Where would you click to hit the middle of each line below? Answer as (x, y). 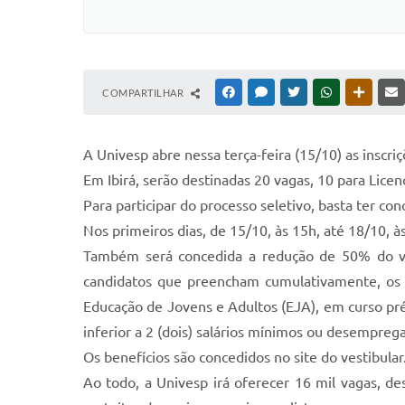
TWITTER (324, 92)
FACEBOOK (264, 92)
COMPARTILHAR (144, 93)
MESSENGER (299, 92)
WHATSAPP (362, 92)
